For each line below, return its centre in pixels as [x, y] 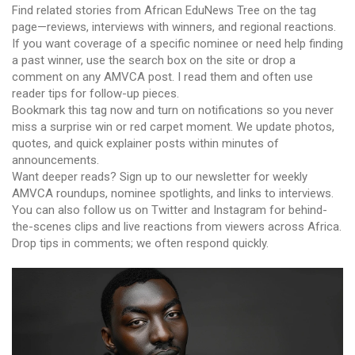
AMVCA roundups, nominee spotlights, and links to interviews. [173, 193]
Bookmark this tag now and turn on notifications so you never [173, 110]
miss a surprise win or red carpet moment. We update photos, [173, 127]
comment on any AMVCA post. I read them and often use [162, 77]
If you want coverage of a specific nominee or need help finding [177, 44]
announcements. [55, 160]
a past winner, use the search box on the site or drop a [154, 60]
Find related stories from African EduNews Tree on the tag [164, 10]
